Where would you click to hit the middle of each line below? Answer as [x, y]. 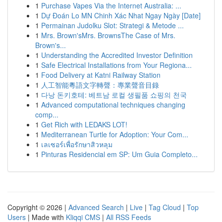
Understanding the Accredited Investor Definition [117, 55]
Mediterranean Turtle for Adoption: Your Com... [115, 134]
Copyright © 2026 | [38, 207]
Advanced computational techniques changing [113, 105]
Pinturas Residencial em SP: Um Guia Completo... [119, 154]
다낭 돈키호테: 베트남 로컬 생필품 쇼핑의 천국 [114, 95]
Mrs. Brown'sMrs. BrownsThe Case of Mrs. [108, 35]
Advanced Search [96, 207]
